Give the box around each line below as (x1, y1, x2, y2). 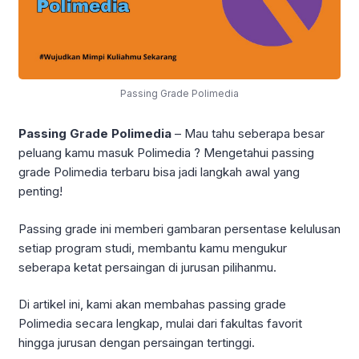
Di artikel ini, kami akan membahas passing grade (18, 296, 286, 313)
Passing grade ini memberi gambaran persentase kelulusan (18, 220, 341, 236)
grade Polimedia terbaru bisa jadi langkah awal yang (18, 164, 300, 180)
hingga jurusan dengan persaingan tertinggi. (18, 335, 255, 351)
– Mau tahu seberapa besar (175, 126, 325, 142)
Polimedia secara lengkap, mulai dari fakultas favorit (18, 316, 302, 332)
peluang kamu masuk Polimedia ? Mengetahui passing (18, 145, 314, 161)
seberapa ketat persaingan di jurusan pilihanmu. (18, 259, 276, 275)
